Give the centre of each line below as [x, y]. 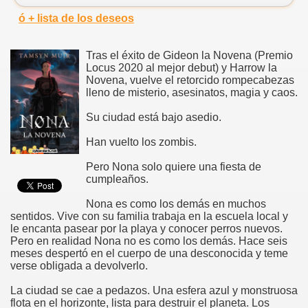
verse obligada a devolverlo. [79, 265]
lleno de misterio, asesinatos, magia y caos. [192, 92]
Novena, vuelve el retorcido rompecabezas [190, 80]
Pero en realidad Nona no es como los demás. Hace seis [149, 241]
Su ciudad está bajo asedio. [154, 117]
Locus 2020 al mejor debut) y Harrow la [181, 67]
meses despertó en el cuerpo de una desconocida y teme [149, 253]
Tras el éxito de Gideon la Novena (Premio [189, 55]
